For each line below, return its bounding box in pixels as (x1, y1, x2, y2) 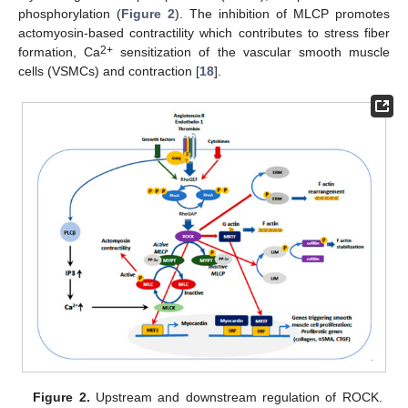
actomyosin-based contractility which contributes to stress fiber (18, 25, 390, 41)
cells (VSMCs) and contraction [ (18, 64, 199, 79)
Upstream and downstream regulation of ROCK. (89, 390, 382, 405)
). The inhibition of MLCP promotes (175, 6, 390, 22)
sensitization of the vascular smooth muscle (113, 45, 391, 60)
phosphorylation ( (18, 6, 121, 22)
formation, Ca (18, 45, 101, 60)
